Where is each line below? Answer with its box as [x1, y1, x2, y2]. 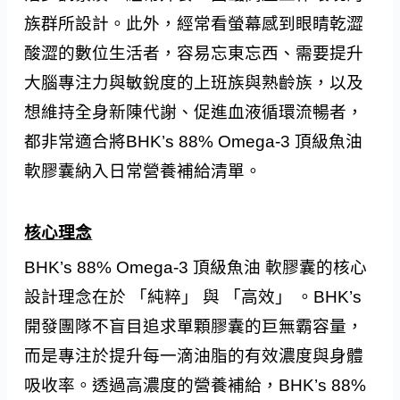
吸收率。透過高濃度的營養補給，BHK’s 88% [24, 376, 367, 396]
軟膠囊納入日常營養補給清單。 [24, 161, 262, 180]
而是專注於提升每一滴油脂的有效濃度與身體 [24, 346, 364, 366]
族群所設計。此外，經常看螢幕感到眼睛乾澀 [24, 13, 364, 33]
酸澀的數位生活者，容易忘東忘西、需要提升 [24, 43, 364, 62]
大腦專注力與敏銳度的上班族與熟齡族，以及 [24, 72, 364, 92]
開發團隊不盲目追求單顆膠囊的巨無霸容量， [24, 317, 364, 337]
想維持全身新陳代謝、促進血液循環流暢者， [24, 102, 364, 121]
